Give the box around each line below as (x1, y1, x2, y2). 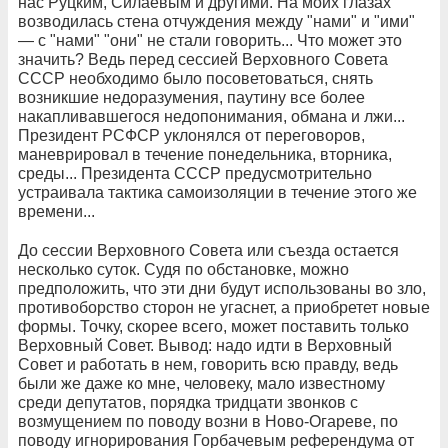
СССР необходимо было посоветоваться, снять (18, 70, 373, 87)
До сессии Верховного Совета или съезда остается (18, 242, 399, 259)
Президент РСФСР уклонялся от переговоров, (18, 127, 365, 144)
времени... (18, 203, 95, 220)
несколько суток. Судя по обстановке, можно (18, 261, 349, 278)
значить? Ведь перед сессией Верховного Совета (18, 51, 388, 68)
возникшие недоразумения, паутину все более (18, 89, 365, 106)
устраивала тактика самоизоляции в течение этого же (18, 184, 417, 201)
